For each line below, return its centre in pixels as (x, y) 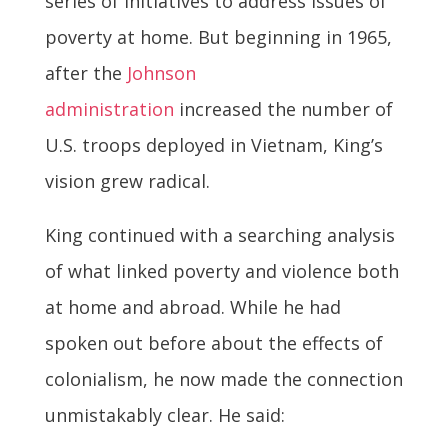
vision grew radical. (127, 181)
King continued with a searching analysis (219, 235)
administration (109, 109)
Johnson (161, 73)
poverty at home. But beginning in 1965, (218, 37)
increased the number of (283, 109)
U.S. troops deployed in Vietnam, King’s (213, 145)
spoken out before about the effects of (213, 343)
